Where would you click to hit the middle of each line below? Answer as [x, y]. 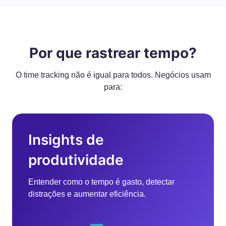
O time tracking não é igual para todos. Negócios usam [113, 75]
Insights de [66, 140]
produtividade [76, 160]
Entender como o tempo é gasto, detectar [101, 182]
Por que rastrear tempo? [113, 53]
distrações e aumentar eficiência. [87, 194]
